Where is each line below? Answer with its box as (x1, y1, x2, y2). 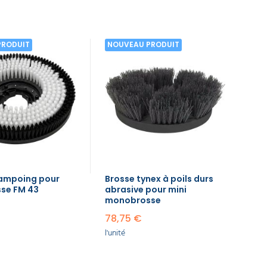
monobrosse (104, 194, 161, 207)
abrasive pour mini (104, 184, 187, 196)
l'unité (104, 226, 125, 240)
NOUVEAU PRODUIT (107, 39, 179, 50)
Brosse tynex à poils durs (104, 173, 213, 185)
